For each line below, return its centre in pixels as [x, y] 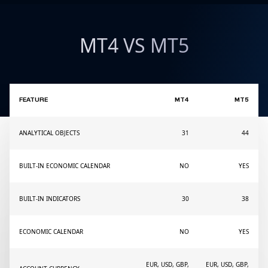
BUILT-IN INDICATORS [50, 199]
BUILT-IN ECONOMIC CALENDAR [65, 166]
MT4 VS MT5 [134, 45]
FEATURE [33, 100]
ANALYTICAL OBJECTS [49, 133]
